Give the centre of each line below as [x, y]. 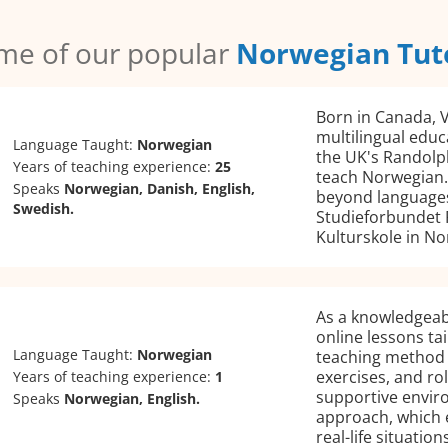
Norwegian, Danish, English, [160, 188]
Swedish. [44, 208]
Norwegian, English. [132, 398]
